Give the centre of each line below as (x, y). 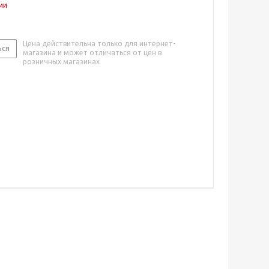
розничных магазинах (61, 61)
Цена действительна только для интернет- (99, 43)
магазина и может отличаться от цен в (92, 52)
